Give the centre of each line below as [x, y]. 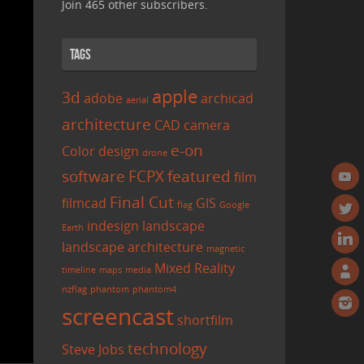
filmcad [84, 204]
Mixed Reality [195, 269]
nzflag [74, 290]
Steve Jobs [93, 350]
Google [234, 205]
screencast [118, 316]
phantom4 [154, 290]
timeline [79, 270]
